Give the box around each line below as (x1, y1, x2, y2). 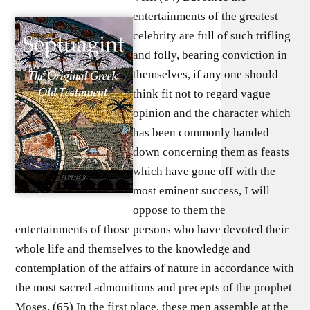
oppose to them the (133, 203, 226, 217)
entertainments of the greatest (133, 9, 279, 23)
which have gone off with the (133, 164, 276, 178)
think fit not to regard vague (133, 86, 271, 100)
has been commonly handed (133, 125, 270, 139)
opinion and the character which (133, 106, 291, 120)
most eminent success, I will (133, 183, 271, 197)
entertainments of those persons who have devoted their (15, 222, 289, 236)
